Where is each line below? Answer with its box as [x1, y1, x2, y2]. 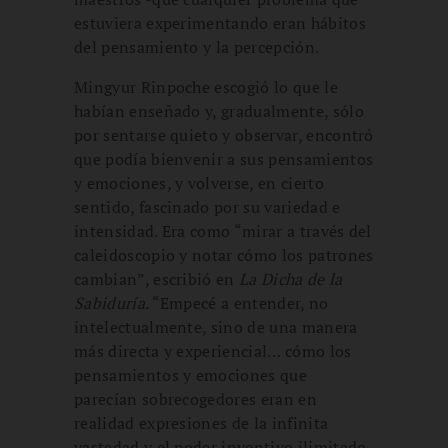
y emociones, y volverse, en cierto [74, 171, 324, 194]
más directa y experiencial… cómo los [74, 339, 352, 362]
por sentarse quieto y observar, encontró [74, 123, 374, 146]
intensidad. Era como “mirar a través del [74, 219, 372, 242]
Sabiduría [74, 291, 145, 314]
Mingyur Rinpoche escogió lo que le [74, 75, 338, 98]
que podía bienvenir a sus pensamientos [74, 147, 374, 170]
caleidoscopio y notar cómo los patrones [74, 243, 374, 266]
